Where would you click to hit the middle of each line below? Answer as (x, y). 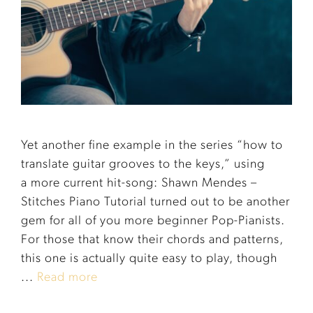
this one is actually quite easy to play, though (149, 259)
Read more (67, 277)
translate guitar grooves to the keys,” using (143, 164)
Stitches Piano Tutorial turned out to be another (155, 202)
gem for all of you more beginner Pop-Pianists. (153, 221)
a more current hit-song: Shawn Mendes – (139, 183)
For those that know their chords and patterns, (152, 240)
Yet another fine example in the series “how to (152, 145)
